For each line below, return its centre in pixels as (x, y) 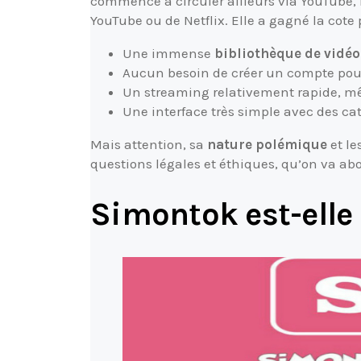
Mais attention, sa (149, 144)
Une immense (168, 53)
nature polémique (267, 144)
